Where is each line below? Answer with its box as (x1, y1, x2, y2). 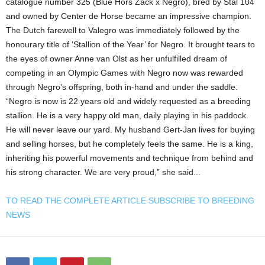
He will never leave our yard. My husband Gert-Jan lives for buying (6, 124, 255, 134)
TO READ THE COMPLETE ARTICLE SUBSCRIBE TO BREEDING (6, 195, 254, 205)
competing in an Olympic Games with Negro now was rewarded (6, 67, 243, 77)
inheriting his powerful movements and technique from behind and (6, 153, 253, 163)
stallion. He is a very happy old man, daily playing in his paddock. (6, 110, 248, 120)
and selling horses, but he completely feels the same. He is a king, (6, 138, 253, 148)
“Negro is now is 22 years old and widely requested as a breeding (6, 96, 251, 106)
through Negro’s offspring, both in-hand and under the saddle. (6, 82, 238, 92)
